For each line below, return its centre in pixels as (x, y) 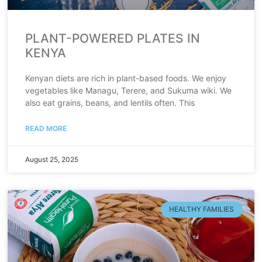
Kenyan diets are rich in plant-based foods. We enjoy (126, 78)
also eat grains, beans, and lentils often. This (110, 103)
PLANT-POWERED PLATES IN (113, 39)
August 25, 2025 (52, 160)
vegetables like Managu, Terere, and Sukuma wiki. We (129, 91)
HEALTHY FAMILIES (202, 209)
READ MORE (46, 129)
